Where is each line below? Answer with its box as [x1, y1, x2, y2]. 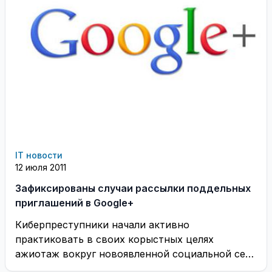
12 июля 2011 [15, 162, 66, 172]
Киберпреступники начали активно [15, 219, 189, 231]
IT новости [15, 150, 63, 160]
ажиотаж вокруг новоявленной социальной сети [15, 248, 257, 260]
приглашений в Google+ [15, 197, 134, 209]
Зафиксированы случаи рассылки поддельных [15, 182, 251, 194]
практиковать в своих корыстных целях [15, 233, 214, 245]
